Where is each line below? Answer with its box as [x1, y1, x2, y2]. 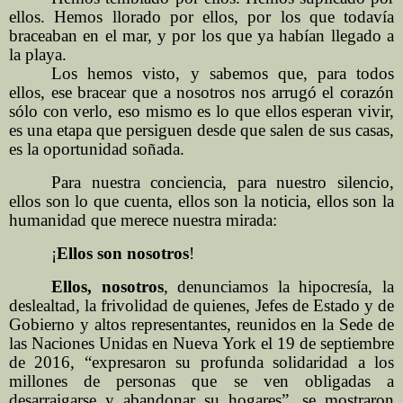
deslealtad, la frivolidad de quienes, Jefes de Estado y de [9, 296, 394, 316]
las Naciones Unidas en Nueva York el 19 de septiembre [9, 334, 394, 354]
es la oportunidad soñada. [9, 139, 184, 159]
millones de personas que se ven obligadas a [9, 372, 394, 391]
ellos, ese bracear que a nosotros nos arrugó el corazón [9, 83, 394, 103]
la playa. [9, 45, 67, 65]
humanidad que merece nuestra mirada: [9, 210, 277, 230]
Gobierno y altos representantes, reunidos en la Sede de [9, 315, 394, 335]
